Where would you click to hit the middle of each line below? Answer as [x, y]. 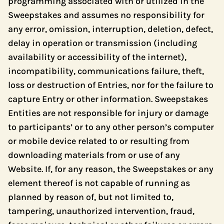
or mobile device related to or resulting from [99, 141]
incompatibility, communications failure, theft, [106, 71]
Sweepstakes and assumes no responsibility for [106, 15]
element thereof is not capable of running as [99, 183]
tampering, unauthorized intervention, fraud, [101, 211]
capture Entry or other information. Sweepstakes [108, 99]
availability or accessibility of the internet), [97, 57]
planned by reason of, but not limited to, [91, 197]
